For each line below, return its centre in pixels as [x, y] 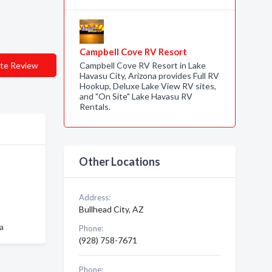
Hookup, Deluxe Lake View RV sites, [148, 86]
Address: [94, 197]
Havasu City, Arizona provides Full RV [149, 76]
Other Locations [119, 161]
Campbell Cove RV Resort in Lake [142, 65]
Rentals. [95, 107]
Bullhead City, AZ [111, 209]
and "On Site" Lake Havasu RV [136, 96]
